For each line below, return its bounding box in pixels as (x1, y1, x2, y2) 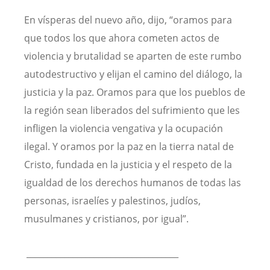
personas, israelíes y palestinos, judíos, (24, 194, 201, 208)
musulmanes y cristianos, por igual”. (24, 212, 189, 226)
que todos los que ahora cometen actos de (24, 31, 219, 45)
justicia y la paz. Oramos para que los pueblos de (24, 86, 245, 99)
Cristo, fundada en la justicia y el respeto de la (24, 158, 232, 172)
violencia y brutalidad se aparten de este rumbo (24, 49, 242, 63)
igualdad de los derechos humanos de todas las (24, 176, 241, 190)
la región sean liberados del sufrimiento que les (24, 104, 240, 118)
